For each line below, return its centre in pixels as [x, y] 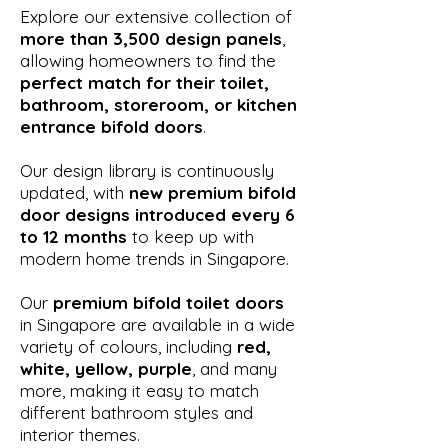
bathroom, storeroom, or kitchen [158, 104]
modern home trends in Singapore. [154, 258]
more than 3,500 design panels [151, 38]
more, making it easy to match [139, 390]
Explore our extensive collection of [156, 16]
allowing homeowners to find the [148, 60]
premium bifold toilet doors [168, 302]
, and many [234, 368]
